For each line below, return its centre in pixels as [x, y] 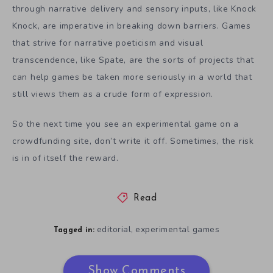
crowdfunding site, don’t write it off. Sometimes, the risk [133, 141]
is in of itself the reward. [66, 158]
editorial [114, 229]
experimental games [178, 229]
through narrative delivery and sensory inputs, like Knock [134, 9]
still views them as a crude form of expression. [113, 94]
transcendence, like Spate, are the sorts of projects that [133, 60]
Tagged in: [74, 230]
